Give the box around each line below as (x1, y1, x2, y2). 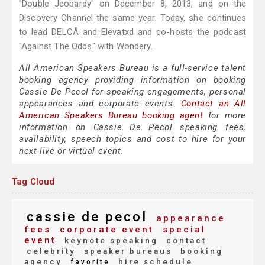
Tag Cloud (12, 176, 55, 188)
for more (203, 110, 246, 121)
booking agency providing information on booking (19, 75, 246, 86)
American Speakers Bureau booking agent (19, 110, 203, 121)
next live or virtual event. (19, 146, 124, 157)
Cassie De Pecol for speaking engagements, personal (19, 86, 246, 98)
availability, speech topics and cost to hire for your (19, 134, 246, 145)
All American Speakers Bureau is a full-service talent (19, 63, 246, 74)
